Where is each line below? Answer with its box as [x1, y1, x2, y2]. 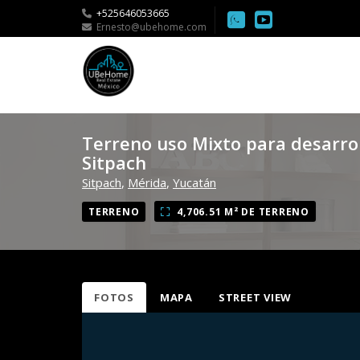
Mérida [128, 174, 166, 191]
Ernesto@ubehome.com [96, 20, 207, 34]
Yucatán [173, 174, 216, 191]
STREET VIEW [218, 290, 292, 305]
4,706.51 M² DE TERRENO [177, 205, 309, 219]
